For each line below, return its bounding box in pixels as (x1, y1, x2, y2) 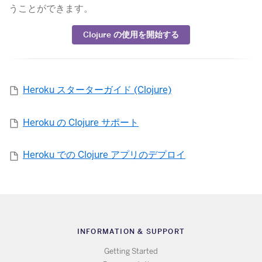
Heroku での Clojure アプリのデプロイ (23, 149, 185, 161)
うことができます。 (9, 2, 93, 15)
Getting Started (104, 247, 158, 256)
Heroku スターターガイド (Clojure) (23, 83, 171, 96)
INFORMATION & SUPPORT (77, 227, 185, 236)
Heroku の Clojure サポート (23, 116, 139, 129)
